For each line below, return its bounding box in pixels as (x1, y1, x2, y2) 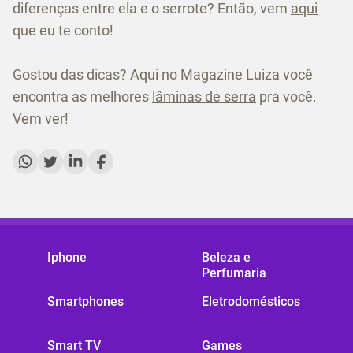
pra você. (256, 87, 317, 105)
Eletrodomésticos (202, 293, 300, 309)
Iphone (47, 249, 87, 265)
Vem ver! (13, 110, 69, 127)
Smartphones (47, 293, 124, 309)
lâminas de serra (152, 87, 256, 105)
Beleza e (202, 249, 251, 265)
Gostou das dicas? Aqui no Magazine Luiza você (13, 65, 313, 83)
